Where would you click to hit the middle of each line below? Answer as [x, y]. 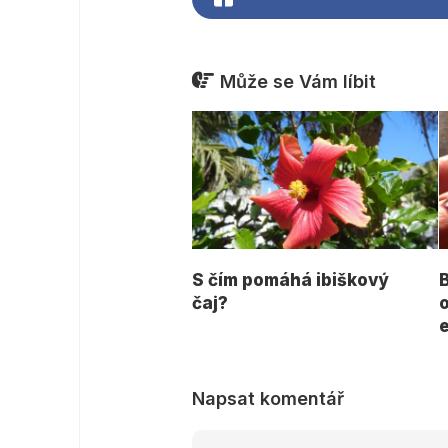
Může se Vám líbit [298, 81]
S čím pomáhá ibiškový [290, 280]
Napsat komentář [268, 399]
